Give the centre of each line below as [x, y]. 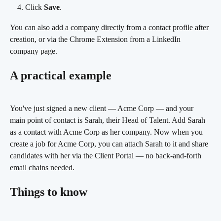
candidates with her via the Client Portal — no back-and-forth [107, 155]
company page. [34, 51]
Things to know [49, 192]
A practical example [61, 76]
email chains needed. [42, 167]
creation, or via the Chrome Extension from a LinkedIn [96, 39]
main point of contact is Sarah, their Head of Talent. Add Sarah [109, 120]
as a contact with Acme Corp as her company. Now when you [107, 132]
